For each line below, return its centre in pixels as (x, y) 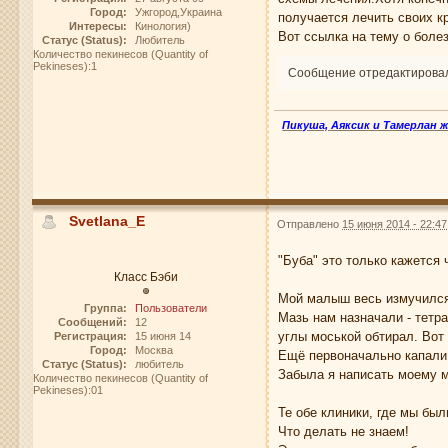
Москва (153, 349)
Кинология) (162, 26)
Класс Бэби (145, 276)
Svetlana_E (107, 221)
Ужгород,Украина (178, 12)
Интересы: (97, 26)
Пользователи (170, 307)
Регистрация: (90, 335)
